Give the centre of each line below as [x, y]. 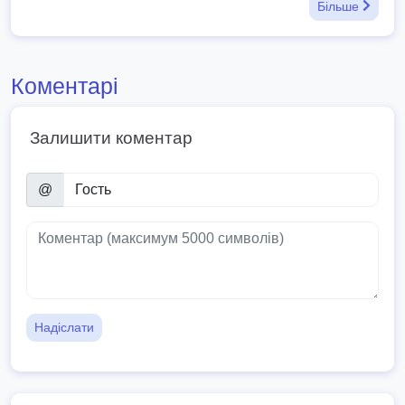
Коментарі [65, 85]
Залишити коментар [111, 137]
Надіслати [64, 327]
